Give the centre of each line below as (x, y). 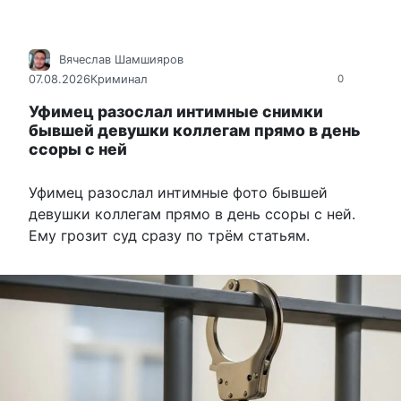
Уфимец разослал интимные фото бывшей (178, 193)
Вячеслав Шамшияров (121, 60)
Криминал (119, 79)
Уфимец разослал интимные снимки (176, 112)
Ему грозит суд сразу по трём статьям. (169, 236)
